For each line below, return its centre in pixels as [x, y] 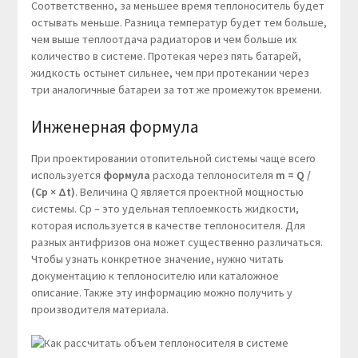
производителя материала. [99, 310]
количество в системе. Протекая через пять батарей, [166, 56]
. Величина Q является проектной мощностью [189, 192]
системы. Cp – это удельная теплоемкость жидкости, [165, 209]
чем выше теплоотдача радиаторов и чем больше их [163, 40]
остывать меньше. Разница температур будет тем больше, [179, 23]
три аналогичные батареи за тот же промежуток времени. [176, 90]
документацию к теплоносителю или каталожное [155, 276]
